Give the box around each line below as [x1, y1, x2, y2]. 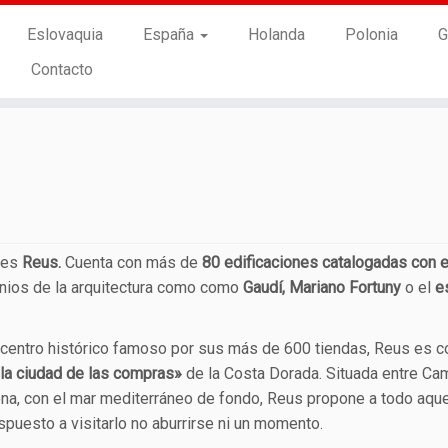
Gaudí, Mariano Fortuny [243, 278, 401, 297]
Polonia [344, 25, 398, 44]
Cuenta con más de [61, 253, 202, 272]
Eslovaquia [26, 25, 103, 44]
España [142, 25, 198, 44]
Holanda [247, 25, 305, 44]
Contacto [30, 60, 93, 79]
